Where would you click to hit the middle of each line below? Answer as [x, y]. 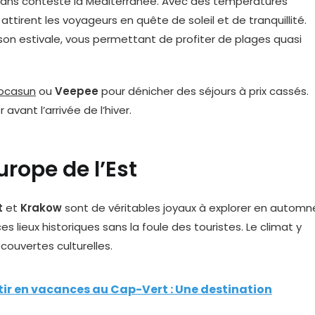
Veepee [77, 91]
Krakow [41, 208]
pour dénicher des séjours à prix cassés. [204, 91]
